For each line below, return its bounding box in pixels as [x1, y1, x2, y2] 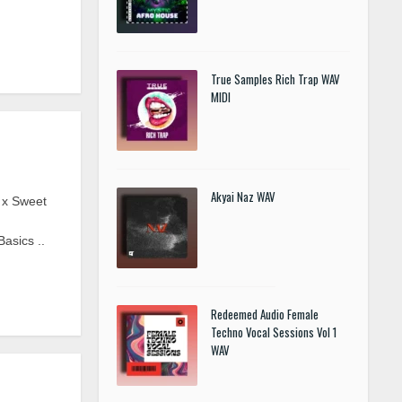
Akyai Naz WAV [211, 188, 275, 205]
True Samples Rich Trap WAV [211, 70, 340, 88]
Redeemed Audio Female [211, 305, 319, 323]
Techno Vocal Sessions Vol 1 [211, 323, 336, 341]
